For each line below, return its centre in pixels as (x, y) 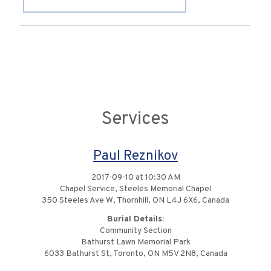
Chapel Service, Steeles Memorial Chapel (135, 189)
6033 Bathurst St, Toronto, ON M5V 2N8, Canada (135, 254)
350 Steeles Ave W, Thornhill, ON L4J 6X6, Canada (135, 201)
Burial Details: (135, 220)
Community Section (135, 231)
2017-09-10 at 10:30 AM (135, 178)
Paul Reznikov (135, 157)
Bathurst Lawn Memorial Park (135, 243)
